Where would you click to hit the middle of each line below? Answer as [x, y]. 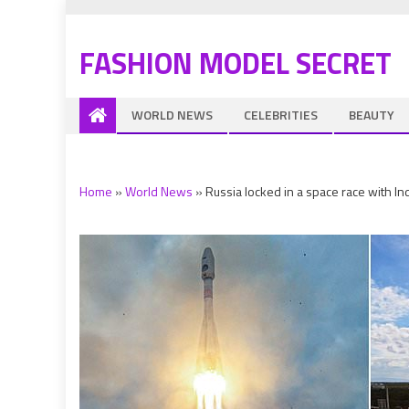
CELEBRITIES [281, 115]
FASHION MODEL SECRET [236, 63]
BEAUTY [372, 115]
